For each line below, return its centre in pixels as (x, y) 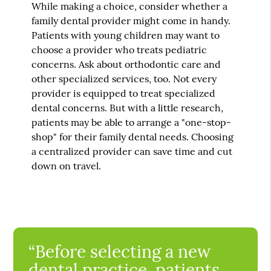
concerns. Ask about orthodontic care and (126, 64)
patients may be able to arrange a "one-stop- (132, 122)
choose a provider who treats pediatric (119, 49)
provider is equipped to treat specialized (124, 93)
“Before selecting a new (120, 251)
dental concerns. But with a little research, (128, 107)
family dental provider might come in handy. (131, 20)
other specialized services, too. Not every (124, 78)
